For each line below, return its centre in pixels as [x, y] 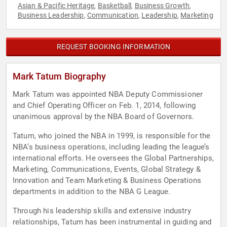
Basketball [115, 6]
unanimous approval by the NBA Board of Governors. [104, 117]
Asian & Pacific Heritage [56, 6]
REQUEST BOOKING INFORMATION [113, 47]
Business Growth [162, 6]
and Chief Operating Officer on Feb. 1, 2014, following [104, 106]
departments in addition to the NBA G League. [92, 192]
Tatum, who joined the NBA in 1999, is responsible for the [112, 136]
